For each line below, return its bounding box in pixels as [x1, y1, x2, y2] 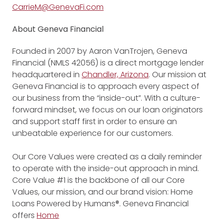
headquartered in [12, 68, 82, 80]
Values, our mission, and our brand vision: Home [12, 186, 193, 197]
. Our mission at [149, 68, 206, 80]
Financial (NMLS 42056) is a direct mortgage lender [12, 57, 204, 68]
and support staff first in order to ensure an [12, 115, 177, 127]
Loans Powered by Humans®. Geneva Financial [12, 197, 189, 209]
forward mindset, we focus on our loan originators [12, 104, 203, 115]
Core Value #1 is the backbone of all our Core [12, 174, 185, 186]
